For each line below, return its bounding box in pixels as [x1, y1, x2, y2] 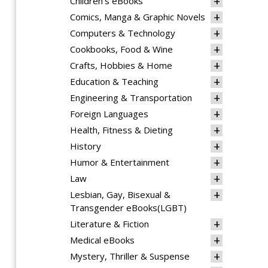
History [70, 140, 101, 152]
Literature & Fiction [70, 218, 149, 230]
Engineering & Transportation [70, 92, 192, 103]
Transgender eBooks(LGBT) [70, 202, 187, 214]
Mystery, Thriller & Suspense [70, 250, 190, 262]
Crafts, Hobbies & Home [70, 59, 172, 71]
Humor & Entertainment [70, 156, 169, 168]
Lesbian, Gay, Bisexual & [70, 188, 170, 200]
